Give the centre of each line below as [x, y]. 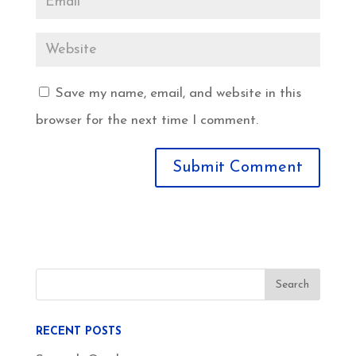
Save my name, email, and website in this [178, 94]
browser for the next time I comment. [147, 121]
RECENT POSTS [78, 332]
